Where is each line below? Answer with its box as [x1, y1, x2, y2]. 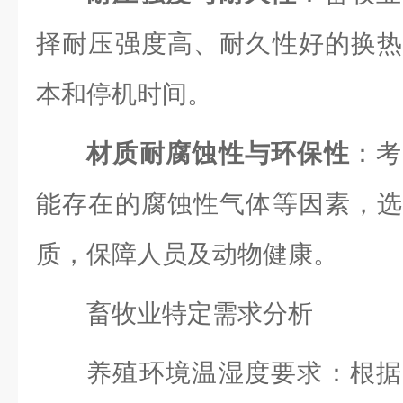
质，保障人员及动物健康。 [36, 240, 338, 268]
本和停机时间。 [36, 80, 212, 108]
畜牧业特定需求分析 [86, 300, 313, 327]
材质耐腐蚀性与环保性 [86, 139, 350, 167]
